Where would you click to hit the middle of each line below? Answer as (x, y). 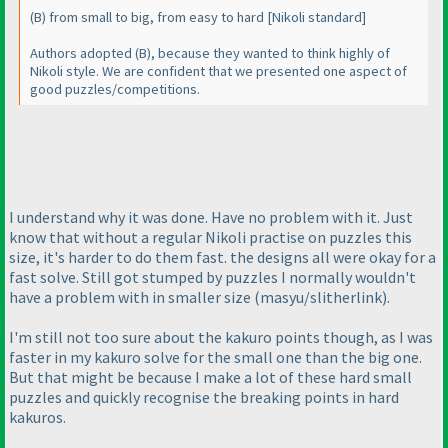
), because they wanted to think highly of (268, 53)
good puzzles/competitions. (115, 89)
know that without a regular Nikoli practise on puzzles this (210, 237)
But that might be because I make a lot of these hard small (210, 377)
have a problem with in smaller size (131, 297)
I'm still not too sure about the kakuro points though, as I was (221, 337)
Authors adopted (82, 53)
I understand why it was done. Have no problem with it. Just (211, 217)
